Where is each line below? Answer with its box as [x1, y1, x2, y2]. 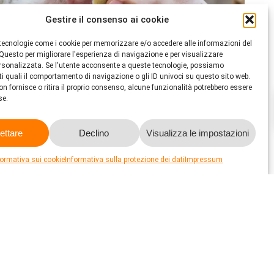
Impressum [185, 155, 223, 164]
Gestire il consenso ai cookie [45, 13, 169, 25]
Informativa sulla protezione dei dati [65, 155, 185, 164]
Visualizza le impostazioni [146, 127, 249, 138]
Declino [79, 127, 109, 138]
